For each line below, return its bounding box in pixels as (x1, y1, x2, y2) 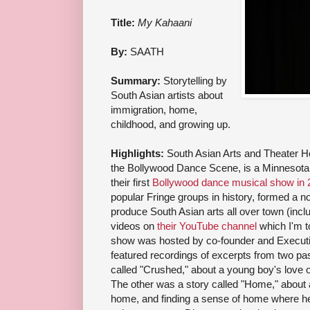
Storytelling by (163, 74, 227, 86)
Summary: (111, 74, 163, 86)
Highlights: (111, 147, 167, 159)
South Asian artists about (111, 89, 223, 101)
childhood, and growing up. (111, 118, 230, 130)
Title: (111, 16, 138, 28)
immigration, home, (111, 103, 197, 116)
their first (111, 176, 152, 188)
